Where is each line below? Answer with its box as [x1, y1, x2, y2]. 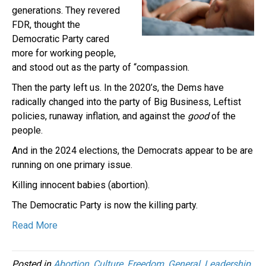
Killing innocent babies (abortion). [12, 179, 154, 191]
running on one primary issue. [12, 159, 132, 170]
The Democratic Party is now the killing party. [12, 199, 198, 211]
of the [209, 110, 236, 122]
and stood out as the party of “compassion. [12, 61, 189, 73]
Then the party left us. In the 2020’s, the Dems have [12, 81, 224, 93]
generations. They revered [12, 4, 120, 16]
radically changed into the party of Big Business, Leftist [12, 96, 241, 107]
